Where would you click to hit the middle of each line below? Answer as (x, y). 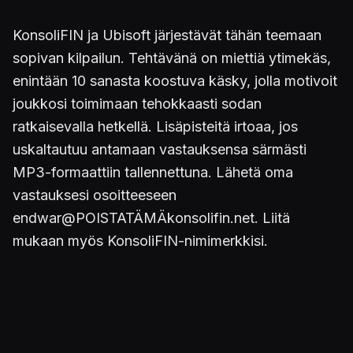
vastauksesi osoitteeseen (95, 195)
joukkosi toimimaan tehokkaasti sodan (137, 104)
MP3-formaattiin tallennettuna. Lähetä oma (153, 172)
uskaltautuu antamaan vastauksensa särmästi (160, 149)
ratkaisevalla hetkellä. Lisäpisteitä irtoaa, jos (155, 126)
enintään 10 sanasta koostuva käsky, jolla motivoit (175, 81)
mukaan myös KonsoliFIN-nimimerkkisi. (140, 241)
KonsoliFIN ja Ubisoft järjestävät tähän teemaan (167, 35)
